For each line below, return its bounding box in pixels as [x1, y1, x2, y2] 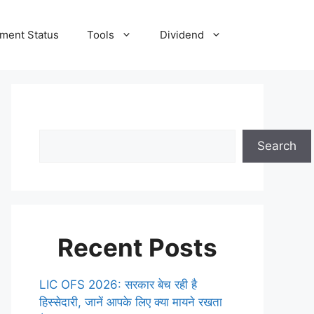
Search [257, 139, 296, 153]
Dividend [160, 28, 204, 41]
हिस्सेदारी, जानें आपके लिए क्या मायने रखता [39, 295, 222, 309]
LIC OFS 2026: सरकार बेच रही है [39, 278, 197, 292]
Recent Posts [57, 233, 217, 262]
